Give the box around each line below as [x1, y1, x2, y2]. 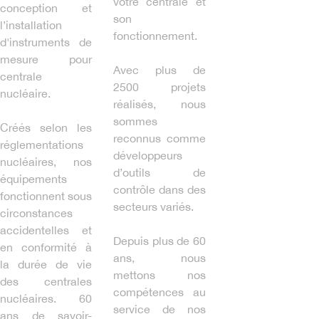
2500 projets [113, 80, 206, 93]
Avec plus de [113, 63, 206, 76]
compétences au [113, 285, 206, 298]
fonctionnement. [113, 28, 198, 42]
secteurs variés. [113, 199, 194, 213]
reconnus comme [113, 131, 206, 145]
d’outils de [113, 165, 206, 179]
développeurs [113, 148, 183, 162]
